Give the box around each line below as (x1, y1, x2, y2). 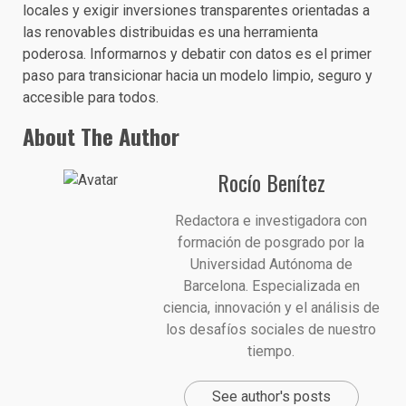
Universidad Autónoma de (189, 256, 353, 273)
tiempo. (247, 343, 295, 360)
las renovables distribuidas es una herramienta (23, 24, 318, 41)
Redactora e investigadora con (175, 212, 367, 229)
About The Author (23, 120, 179, 152)
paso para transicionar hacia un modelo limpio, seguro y (23, 67, 372, 84)
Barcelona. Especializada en (182, 277, 360, 295)
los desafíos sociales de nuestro (166, 321, 376, 338)
